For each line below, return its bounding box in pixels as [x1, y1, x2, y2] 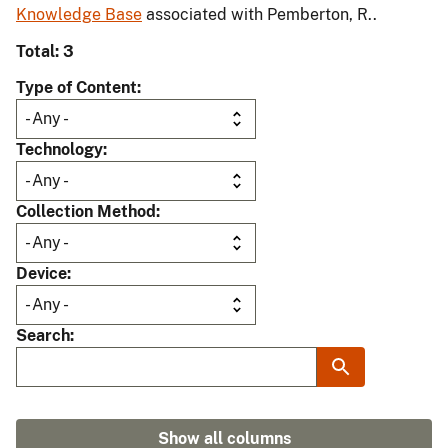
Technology [16, 140, 103, 160]
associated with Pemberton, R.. [142, 5, 377, 25]
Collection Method [16, 202, 156, 222]
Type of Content [16, 78, 137, 98]
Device [16, 264, 67, 284]
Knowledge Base [16, 5, 142, 25]
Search [16, 326, 70, 346]
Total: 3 [16, 42, 74, 62]
